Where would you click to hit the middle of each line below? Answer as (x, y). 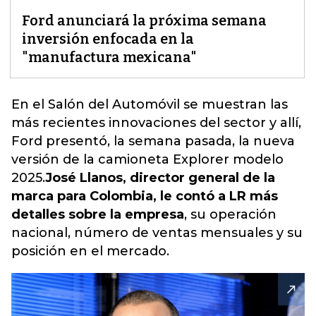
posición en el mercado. (90, 251)
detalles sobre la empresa (98, 214)
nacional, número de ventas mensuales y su (157, 233)
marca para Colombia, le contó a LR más (145, 196)
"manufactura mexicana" (109, 57)
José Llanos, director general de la (160, 178)
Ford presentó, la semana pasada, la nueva (153, 141)
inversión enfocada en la (108, 39)
